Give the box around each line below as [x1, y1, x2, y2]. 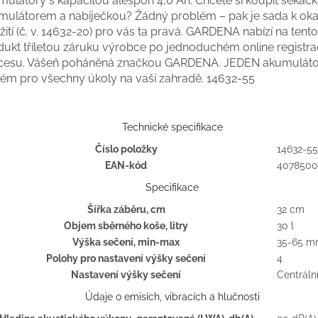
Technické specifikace [121, 121, 223, 133]
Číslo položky [94, 143, 158, 155]
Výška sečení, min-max [72, 236, 180, 248]
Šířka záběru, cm [87, 204, 165, 216]
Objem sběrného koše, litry [64, 220, 188, 232]
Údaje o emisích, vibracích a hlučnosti [84, 291, 260, 303]
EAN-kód [105, 160, 147, 172]
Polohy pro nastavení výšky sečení [46, 253, 206, 265]
